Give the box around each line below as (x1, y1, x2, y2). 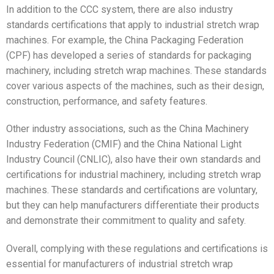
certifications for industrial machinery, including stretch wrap (6, 169, 261, 181)
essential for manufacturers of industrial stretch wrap (6, 258, 233, 270)
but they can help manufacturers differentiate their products (6, 199, 259, 212)
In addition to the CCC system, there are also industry (6, 3, 233, 15)
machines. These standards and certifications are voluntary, (6, 184, 257, 196)
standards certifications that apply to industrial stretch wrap (6, 18, 259, 31)
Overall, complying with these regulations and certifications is (6, 243, 268, 255)
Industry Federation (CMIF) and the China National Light (6, 138, 242, 150)
